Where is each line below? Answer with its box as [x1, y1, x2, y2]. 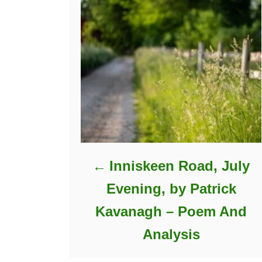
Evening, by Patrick [106, 180, 236, 196]
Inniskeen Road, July [109, 157, 250, 174]
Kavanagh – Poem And [95, 203, 247, 219]
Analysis [142, 226, 200, 242]
